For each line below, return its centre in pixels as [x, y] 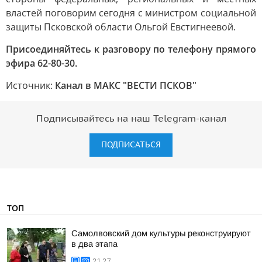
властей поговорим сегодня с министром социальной [131, 13]
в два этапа [94, 244]
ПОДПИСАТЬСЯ [131, 145]
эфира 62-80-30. [42, 63]
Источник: [30, 85]
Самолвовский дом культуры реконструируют [161, 233]
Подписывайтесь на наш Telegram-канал [131, 119]
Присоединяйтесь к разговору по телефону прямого [131, 49]
